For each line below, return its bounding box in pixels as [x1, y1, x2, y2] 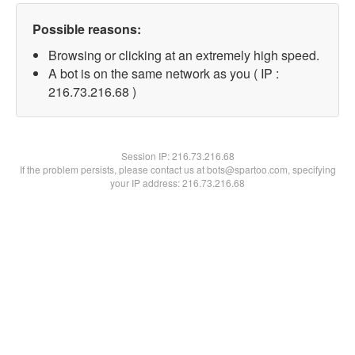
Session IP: [120, 149, 172, 162]
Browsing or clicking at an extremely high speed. [48, 46, 319, 64]
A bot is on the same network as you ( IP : [48, 64, 279, 82]
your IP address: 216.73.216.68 [110, 176, 245, 189]
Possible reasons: [32, 20, 141, 38]
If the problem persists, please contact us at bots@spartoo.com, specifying [19, 162, 336, 176]
